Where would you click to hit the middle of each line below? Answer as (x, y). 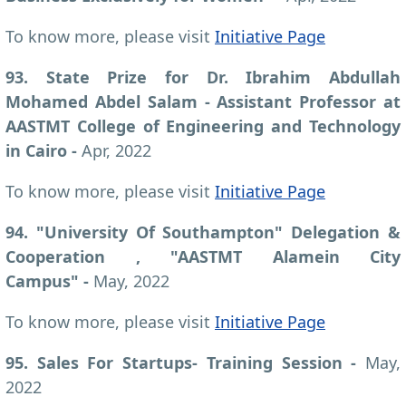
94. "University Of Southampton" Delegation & (203, 232)
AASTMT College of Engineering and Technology (203, 126)
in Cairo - (43, 150)
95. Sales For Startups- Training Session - (185, 362)
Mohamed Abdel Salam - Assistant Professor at (203, 101)
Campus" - (49, 280)
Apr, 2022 (116, 150)
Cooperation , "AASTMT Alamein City (203, 256)
